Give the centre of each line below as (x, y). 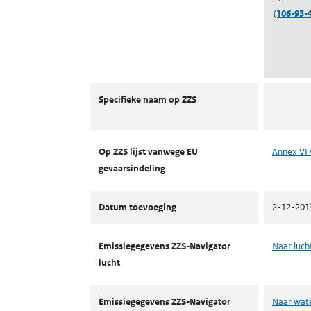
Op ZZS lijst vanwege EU (148, 152)
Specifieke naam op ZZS (148, 100)
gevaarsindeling (132, 168)
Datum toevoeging (137, 207)
